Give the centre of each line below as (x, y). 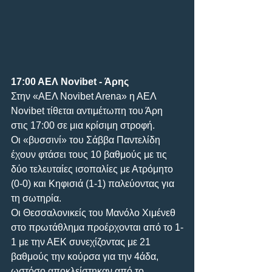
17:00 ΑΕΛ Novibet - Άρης (70, 81)
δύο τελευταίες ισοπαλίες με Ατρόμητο (93, 169)
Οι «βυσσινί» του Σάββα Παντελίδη (87, 140)
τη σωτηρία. (36, 198)
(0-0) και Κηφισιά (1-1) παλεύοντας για (94, 183)
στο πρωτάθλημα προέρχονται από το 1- (97, 227)
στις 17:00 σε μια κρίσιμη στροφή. (83, 125)
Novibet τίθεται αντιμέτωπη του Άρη (88, 110)
